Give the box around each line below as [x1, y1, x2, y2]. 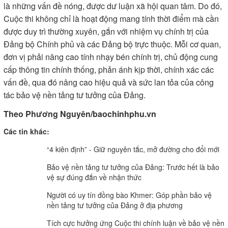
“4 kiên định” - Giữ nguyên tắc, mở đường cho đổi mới [47, 144, 219, 154]
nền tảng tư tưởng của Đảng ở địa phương [47, 200, 183, 210]
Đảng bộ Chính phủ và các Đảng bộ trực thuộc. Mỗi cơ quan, [4, 38, 221, 50]
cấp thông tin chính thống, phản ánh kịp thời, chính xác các [4, 64, 214, 75]
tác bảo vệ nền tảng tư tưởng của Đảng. [4, 89, 146, 101]
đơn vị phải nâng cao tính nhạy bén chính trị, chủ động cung [4, 51, 218, 63]
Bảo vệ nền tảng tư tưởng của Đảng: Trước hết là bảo [47, 162, 219, 172]
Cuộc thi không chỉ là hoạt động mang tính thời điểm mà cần [4, 13, 219, 24]
